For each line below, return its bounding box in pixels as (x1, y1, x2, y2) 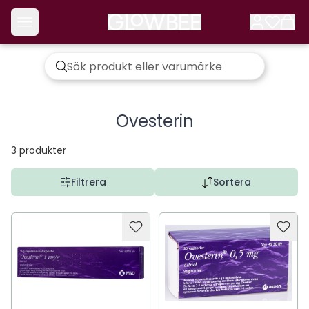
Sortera (212, 175, 251, 189)
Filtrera (70, 175, 106, 189)
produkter (19, 143, 66, 157)
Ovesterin (115, 110, 194, 132)
